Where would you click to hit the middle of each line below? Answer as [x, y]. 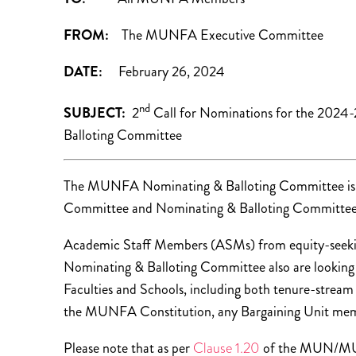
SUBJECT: [96, 113]
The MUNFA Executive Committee [216, 35]
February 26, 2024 [164, 72]
